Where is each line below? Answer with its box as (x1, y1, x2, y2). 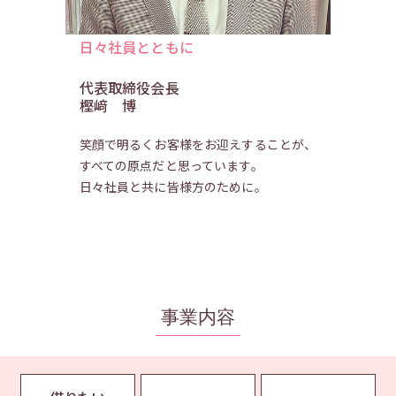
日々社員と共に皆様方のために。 (79, 178, 267, 195)
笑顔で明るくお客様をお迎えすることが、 (79, 135, 317, 153)
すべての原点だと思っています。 (79, 156, 263, 174)
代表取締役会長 (79, 77, 179, 98)
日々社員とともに (79, 36, 194, 57)
